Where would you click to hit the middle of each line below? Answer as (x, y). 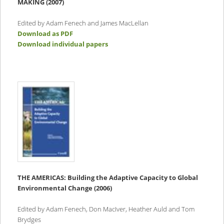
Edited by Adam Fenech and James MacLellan (83, 23)
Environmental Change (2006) (64, 188)
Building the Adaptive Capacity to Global (132, 178)
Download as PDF (45, 34)
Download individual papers (62, 44)
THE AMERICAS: (42, 178)
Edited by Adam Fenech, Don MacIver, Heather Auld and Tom (106, 209)
